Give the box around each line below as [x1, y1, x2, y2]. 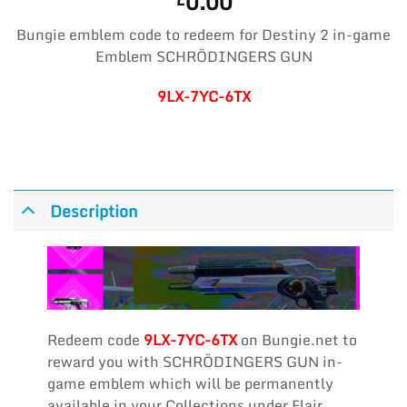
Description [50, 197, 139, 224]
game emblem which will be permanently [46, 371, 333, 395]
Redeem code [46, 327, 144, 352]
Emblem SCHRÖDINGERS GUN [94, 44, 313, 68]
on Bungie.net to [236, 327, 357, 352]
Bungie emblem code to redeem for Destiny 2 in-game [16, 22, 391, 46]
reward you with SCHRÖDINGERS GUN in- [46, 349, 342, 373]
